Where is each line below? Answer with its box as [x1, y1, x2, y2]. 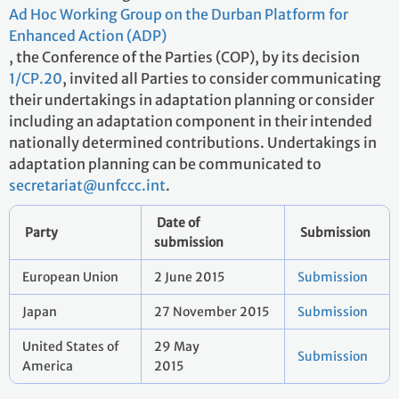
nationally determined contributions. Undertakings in [9, 134, 377, 151]
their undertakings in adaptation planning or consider [9, 91, 374, 109]
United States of [22, 338, 119, 354]
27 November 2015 [154, 304, 269, 320]
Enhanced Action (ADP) [9, 27, 167, 45]
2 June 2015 [154, 269, 227, 285]
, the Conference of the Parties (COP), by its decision [9, 48, 362, 66]
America [22, 358, 86, 374]
